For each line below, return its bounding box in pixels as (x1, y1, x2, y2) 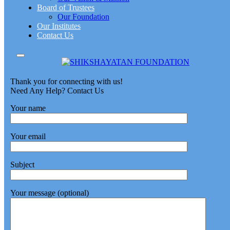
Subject (10, 160, 34, 169)
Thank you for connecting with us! (10, 77, 123, 86)
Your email (10, 132, 46, 141)
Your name (10, 104, 46, 112)
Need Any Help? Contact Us (10, 86, 104, 95)
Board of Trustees (37, 3, 94, 12)
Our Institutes (37, 22, 81, 30)
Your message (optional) (10, 188, 89, 197)
